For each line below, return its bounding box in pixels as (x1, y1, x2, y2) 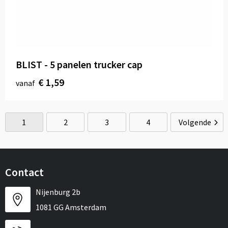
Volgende (179, 117, 211, 127)
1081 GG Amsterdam (35, 202, 106, 212)
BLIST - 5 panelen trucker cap (15, 58, 142, 71)
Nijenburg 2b (35, 187, 80, 197)
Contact (5, 165, 44, 179)
